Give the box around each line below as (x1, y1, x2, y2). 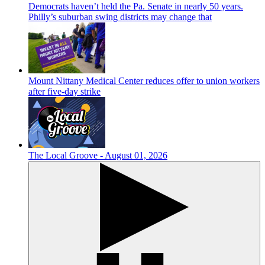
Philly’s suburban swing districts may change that (28, 11, 212, 22)
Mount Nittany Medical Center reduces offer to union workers (28, 75, 260, 86)
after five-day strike (28, 86, 101, 96)
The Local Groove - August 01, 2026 (28, 150, 167, 160)
